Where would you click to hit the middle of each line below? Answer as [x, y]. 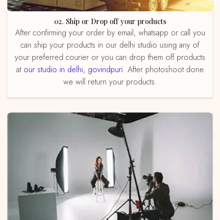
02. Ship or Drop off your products [112, 21]
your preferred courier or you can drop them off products [110, 57]
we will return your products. [110, 82]
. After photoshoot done [163, 69]
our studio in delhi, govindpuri [73, 69]
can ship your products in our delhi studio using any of [110, 45]
